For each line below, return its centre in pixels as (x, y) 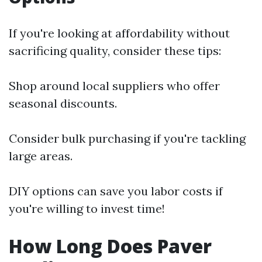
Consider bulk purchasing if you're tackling (127, 138)
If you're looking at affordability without (119, 33)
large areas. (41, 156)
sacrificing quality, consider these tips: (115, 51)
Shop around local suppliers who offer (114, 86)
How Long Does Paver (110, 246)
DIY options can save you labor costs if (116, 191)
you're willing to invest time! (87, 208)
